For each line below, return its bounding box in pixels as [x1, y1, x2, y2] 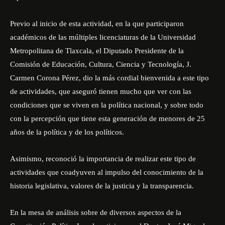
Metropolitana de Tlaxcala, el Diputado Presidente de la [10, 47, 184, 55]
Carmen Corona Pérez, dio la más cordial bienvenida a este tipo [10, 74, 209, 82]
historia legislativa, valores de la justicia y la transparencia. [10, 182, 194, 190]
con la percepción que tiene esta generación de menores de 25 [10, 115, 205, 123]
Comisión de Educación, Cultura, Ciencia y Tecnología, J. [10, 60, 191, 68]
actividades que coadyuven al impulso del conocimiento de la [10, 168, 203, 176]
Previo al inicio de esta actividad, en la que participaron [10, 20, 184, 28]
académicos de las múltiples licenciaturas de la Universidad [10, 33, 196, 41]
